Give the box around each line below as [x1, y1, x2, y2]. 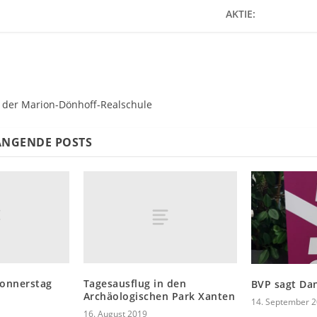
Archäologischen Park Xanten [83, 289, 236, 304]
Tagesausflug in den [83, 277, 187, 291]
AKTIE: [225, 7, 255, 21]
